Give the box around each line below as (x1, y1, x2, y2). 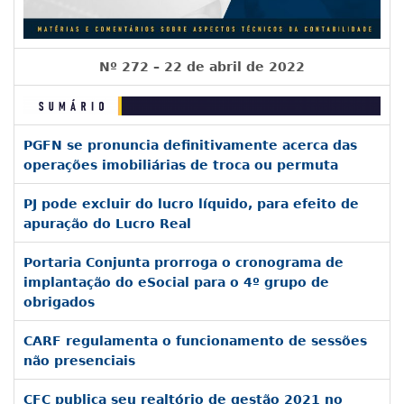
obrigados (23, 295, 95, 309)
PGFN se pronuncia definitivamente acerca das (23, 138, 357, 152)
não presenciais (23, 353, 135, 368)
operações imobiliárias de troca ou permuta (23, 158, 338, 172)
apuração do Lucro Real (23, 216, 191, 231)
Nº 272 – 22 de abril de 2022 (99, 60, 305, 74)
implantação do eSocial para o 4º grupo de (23, 275, 329, 289)
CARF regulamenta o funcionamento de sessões (23, 334, 367, 348)
